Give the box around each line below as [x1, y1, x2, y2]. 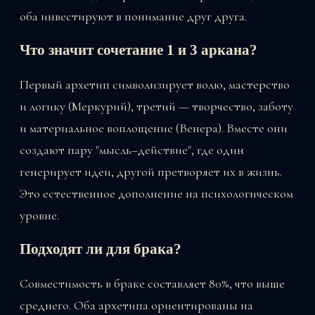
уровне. [20, 207, 59, 223]
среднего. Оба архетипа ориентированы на [20, 297, 253, 313]
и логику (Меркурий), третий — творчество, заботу [20, 98, 293, 114]
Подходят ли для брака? [20, 241, 181, 257]
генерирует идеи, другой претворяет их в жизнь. [20, 163, 282, 179]
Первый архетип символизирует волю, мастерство [20, 76, 290, 92]
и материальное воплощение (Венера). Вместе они [20, 120, 288, 136]
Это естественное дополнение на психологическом [20, 185, 293, 201]
